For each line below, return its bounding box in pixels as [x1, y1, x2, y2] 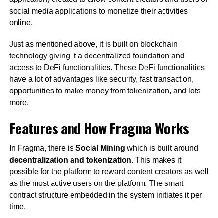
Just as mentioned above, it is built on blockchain [9, 40, 178, 49]
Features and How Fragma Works [9, 118, 189, 139]
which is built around [125, 144, 198, 153]
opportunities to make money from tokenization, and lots [9, 87, 200, 95]
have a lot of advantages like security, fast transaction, [9, 75, 194, 84]
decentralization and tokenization [9, 156, 131, 164]
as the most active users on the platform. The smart [9, 179, 183, 188]
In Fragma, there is [9, 144, 75, 153]
